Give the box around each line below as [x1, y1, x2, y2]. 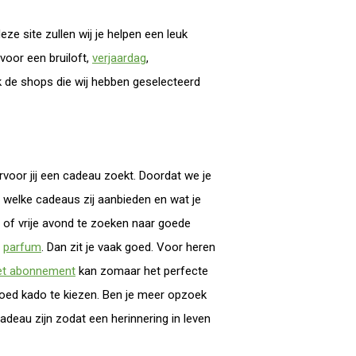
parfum [3, 240, 41, 254]
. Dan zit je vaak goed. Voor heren [41, 240, 215, 254]
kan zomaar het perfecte [75, 264, 208, 278]
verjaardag [92, 51, 146, 65]
